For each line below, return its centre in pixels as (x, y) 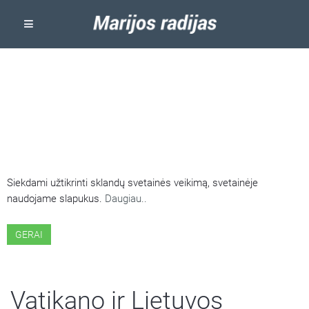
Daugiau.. (126, 199)
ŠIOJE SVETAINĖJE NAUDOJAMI (145, 100)
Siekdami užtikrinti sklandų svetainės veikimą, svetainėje (132, 183)
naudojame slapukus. (56, 199)
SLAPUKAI (50, 122)
